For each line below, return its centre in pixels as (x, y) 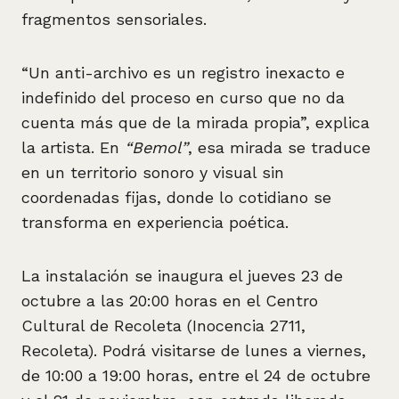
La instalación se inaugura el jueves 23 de (182, 276)
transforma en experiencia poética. (155, 222)
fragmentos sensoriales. (114, 19)
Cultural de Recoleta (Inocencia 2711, (163, 326)
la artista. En (73, 147)
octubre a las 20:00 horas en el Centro (170, 301)
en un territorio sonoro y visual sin (153, 172)
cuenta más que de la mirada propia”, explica (195, 122)
